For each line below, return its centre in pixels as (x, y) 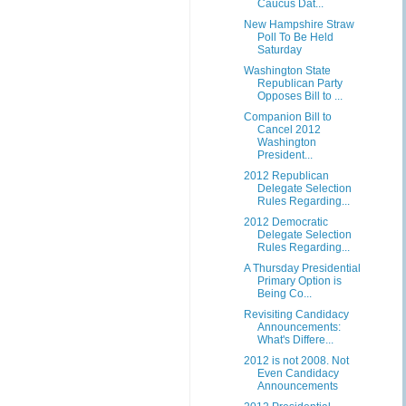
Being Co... (284, 294)
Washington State (287, 71)
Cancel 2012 (289, 130)
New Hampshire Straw (299, 24)
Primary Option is (299, 281)
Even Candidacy (298, 373)
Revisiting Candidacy (296, 314)
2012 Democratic (285, 222)
